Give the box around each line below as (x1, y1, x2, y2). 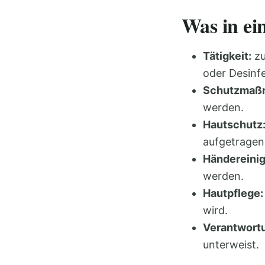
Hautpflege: (203, 187, 263, 200)
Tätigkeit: (203, 50, 251, 63)
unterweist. (203, 238, 259, 251)
